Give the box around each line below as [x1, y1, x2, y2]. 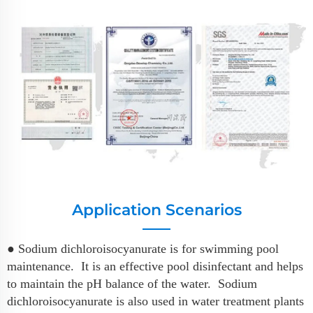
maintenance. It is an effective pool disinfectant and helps [7, 259, 303, 273]
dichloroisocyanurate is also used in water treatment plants [7, 293, 304, 308]
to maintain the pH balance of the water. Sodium [7, 276, 257, 291]
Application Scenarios [71, 200, 242, 219]
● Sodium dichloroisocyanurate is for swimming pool [7, 241, 279, 256]
